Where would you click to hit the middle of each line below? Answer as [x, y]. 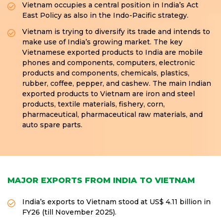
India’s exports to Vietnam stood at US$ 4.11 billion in [116, 202]
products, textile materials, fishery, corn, [93, 104]
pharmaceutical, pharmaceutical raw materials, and [112, 114]
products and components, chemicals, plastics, [106, 73]
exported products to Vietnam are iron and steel [109, 94]
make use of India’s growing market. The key [102, 42]
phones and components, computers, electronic [109, 63]
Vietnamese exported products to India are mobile [112, 52]
